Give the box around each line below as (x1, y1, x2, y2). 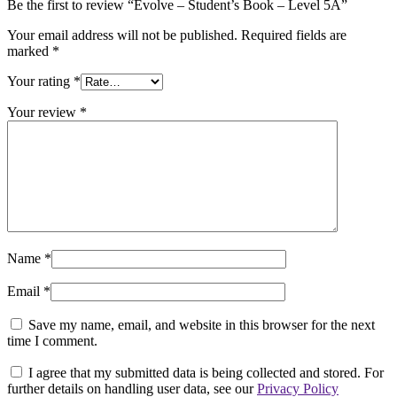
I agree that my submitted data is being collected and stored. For (28, 365, 384, 381)
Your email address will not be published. (7, 27, 237, 43)
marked (7, 43, 52, 59)
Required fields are (241, 27, 346, 43)
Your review (7, 105, 80, 121)
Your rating (7, 74, 74, 90)
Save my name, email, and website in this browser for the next (28, 317, 375, 333)
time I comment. (7, 333, 97, 349)
